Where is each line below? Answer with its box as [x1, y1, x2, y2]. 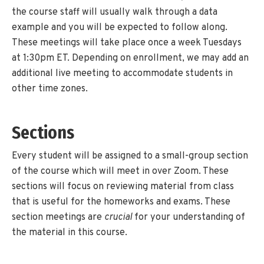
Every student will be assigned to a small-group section [12, 150, 248, 163]
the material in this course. [12, 227, 127, 239]
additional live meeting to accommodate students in [12, 67, 233, 80]
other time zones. [12, 82, 88, 95]
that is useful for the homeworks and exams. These [12, 196, 230, 209]
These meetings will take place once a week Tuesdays [12, 37, 242, 49]
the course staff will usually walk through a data [12, 6, 217, 18]
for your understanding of [132, 212, 245, 224]
